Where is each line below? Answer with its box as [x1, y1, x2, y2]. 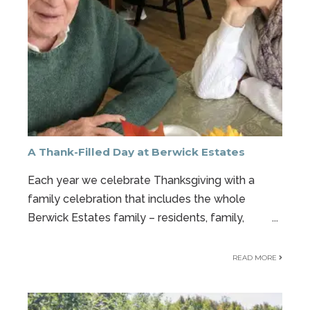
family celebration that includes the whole [28, 192, 246, 206]
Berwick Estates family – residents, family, [28, 211, 244, 224]
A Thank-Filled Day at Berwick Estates [28, 145, 245, 158]
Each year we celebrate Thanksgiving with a [28, 174, 255, 187]
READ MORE [232, 253, 279, 262]
